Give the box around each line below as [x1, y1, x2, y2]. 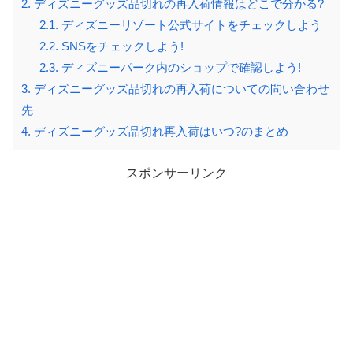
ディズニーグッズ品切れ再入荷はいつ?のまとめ [31, 124, 288, 139]
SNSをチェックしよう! [58, 39, 184, 54]
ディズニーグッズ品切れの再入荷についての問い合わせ [31, 82, 329, 96]
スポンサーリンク [126, 166, 227, 180]
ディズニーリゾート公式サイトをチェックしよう [58, 18, 321, 32]
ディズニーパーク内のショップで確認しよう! [58, 61, 301, 75]
